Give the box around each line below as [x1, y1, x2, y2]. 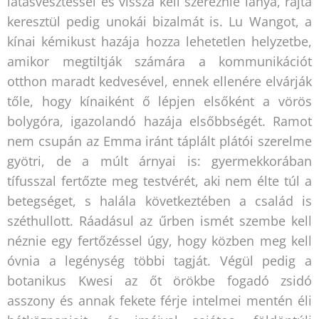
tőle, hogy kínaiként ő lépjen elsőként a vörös [7, 92, 312, 110]
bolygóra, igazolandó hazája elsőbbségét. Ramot [7, 112, 312, 130]
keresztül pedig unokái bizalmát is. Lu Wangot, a [7, 12, 312, 30]
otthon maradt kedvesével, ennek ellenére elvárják [7, 72, 312, 90]
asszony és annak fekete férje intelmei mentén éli [7, 291, 312, 309]
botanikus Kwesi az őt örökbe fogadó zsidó [7, 271, 312, 289]
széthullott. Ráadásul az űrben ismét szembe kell [7, 211, 312, 229]
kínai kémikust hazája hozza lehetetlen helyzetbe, [7, 32, 312, 50]
